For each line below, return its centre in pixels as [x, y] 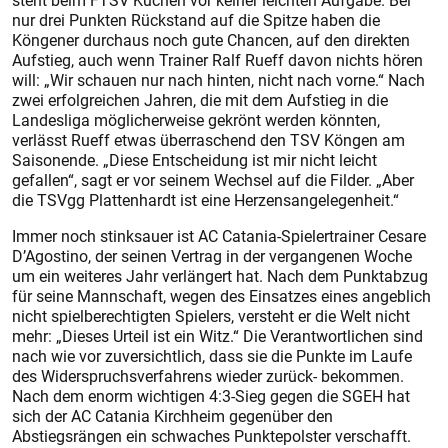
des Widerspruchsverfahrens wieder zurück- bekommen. [208, 376]
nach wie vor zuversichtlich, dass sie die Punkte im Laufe [212, 356]
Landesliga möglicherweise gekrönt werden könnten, [196, 120]
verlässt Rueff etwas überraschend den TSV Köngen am [208, 140]
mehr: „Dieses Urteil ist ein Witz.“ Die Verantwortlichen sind [217, 336]
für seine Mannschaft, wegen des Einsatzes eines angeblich [221, 296]
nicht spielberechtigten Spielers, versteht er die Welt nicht [211, 316]
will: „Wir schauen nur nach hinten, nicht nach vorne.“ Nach [218, 80]
